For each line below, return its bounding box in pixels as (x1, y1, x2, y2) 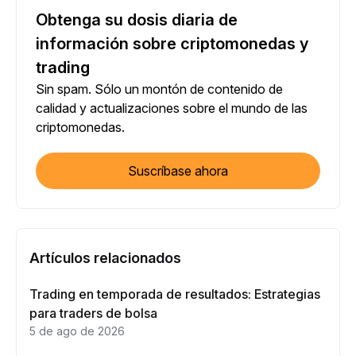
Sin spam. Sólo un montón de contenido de (36, 81, 283, 98)
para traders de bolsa (29, 305, 157, 322)
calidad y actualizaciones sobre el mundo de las (36, 100, 308, 117)
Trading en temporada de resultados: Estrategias (29, 286, 320, 303)
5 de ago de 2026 (29, 324, 125, 339)
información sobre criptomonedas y (36, 34, 308, 54)
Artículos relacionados (29, 250, 181, 267)
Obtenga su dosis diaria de (36, 10, 238, 30)
